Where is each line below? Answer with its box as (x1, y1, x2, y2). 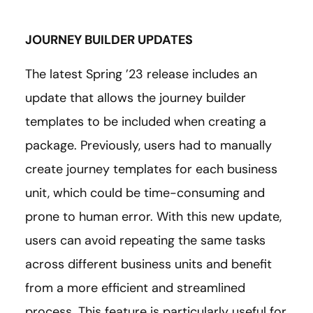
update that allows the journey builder (25, 89, 246, 106)
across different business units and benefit (25, 255, 272, 272)
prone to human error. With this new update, (25, 208, 282, 225)
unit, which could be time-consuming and (25, 184, 265, 201)
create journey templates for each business (25, 160, 277, 177)
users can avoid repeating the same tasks (25, 231, 265, 249)
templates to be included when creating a (25, 112, 266, 130)
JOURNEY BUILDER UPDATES (25, 31, 196, 48)
